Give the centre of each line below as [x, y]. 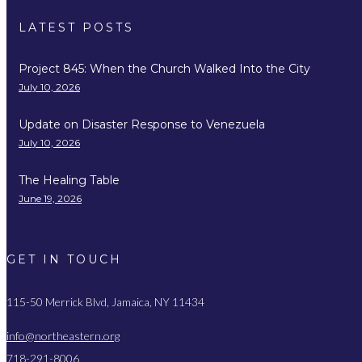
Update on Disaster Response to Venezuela [142, 124]
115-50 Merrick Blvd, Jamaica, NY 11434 [105, 302]
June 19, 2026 [50, 198]
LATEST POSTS [76, 28]
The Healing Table [69, 180]
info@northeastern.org [63, 336]
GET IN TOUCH [64, 259]
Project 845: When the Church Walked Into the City [164, 68]
